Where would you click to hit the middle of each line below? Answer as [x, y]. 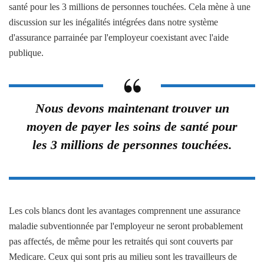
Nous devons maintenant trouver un [132, 108]
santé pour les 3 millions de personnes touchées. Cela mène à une [130, 6]
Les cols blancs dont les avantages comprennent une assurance [125, 210]
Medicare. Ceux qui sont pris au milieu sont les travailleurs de [123, 256]
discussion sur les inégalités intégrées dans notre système [113, 22]
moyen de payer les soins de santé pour [132, 126]
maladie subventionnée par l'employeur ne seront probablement [126, 226]
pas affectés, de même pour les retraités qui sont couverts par [121, 241]
